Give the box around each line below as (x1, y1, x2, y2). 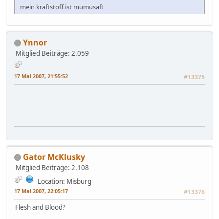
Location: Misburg (38, 176, 91, 186)
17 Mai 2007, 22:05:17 (14, 187, 68, 195)
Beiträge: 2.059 (42, 48, 89, 58)
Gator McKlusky (23, 151, 85, 162)
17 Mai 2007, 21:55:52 (14, 72, 68, 80)
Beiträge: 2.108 (42, 163, 89, 172)
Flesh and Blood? (15, 202, 66, 212)
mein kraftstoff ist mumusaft (20, 2, 104, 11)
